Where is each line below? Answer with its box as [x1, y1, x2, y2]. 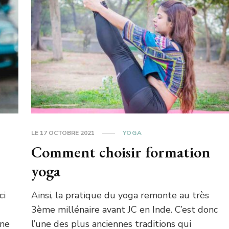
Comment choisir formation [31, 142, 211, 162]
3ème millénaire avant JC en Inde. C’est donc [31, 203, 218, 216]
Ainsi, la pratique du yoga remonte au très [31, 189, 210, 201]
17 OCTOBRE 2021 [40, 128, 95, 137]
